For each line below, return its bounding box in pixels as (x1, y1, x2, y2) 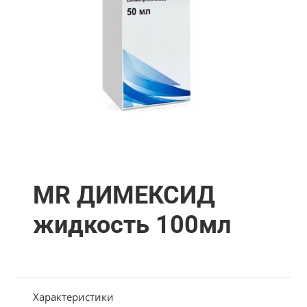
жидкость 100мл (33, 210, 231, 239)
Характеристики (33, 289, 114, 304)
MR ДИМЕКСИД (33, 180, 215, 210)
